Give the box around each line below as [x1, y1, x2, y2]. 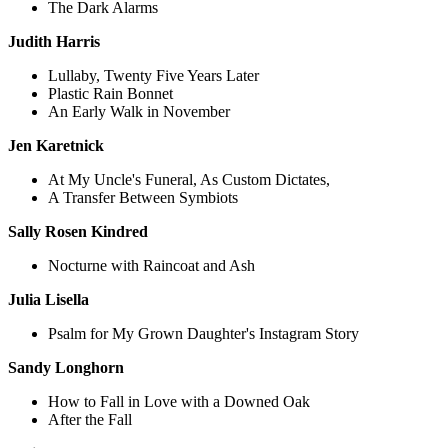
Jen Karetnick [8, 137, 104, 155]
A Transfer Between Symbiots [48, 189, 238, 207]
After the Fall [48, 411, 132, 429]
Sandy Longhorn [8, 359, 124, 377]
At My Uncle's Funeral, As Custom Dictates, [48, 171, 330, 189]
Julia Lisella [8, 291, 89, 309]
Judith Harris [8, 33, 100, 51]
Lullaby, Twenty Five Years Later [48, 67, 259, 85]
